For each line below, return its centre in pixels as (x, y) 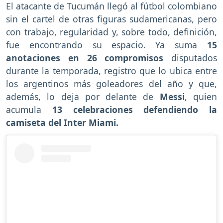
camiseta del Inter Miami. (62, 123)
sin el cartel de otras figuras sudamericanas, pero (111, 19)
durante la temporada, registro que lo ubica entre (111, 71)
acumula (29, 110)
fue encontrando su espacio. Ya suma (102, 45)
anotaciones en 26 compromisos (89, 58)
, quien (201, 97)
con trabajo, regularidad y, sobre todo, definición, (111, 32)
